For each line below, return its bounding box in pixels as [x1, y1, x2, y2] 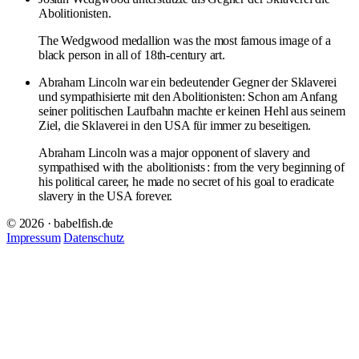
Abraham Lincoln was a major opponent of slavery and [38, 145, 311, 159]
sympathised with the [38, 159, 146, 174]
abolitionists [147, 159, 206, 174]
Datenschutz [63, 230, 125, 244]
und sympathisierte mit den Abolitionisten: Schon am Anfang [38, 89, 337, 103]
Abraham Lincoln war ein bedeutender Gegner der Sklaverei [38, 75, 337, 89]
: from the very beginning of [207, 159, 345, 174]
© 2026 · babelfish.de [6, 216, 114, 230]
